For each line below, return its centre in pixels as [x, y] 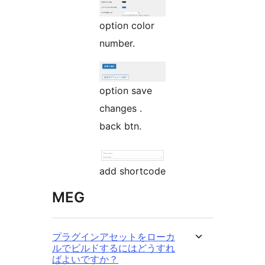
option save [115, 91]
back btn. [120, 126]
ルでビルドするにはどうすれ [114, 248]
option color [115, 26]
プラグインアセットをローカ [114, 237]
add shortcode [132, 171]
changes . [121, 109]
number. [117, 43]
